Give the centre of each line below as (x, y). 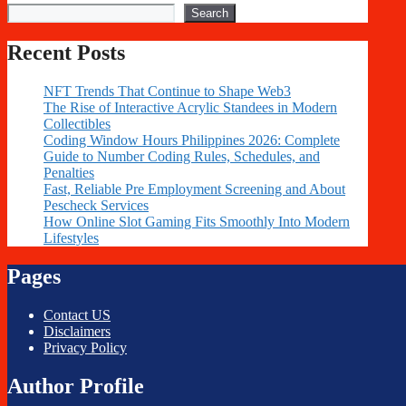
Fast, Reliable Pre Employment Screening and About (194, 188)
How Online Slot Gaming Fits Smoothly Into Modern (197, 221)
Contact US (77, 314)
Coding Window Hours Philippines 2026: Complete (192, 140)
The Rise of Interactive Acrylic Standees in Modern (190, 107)
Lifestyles (71, 237)
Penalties (69, 172)
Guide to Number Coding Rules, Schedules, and (182, 156)
